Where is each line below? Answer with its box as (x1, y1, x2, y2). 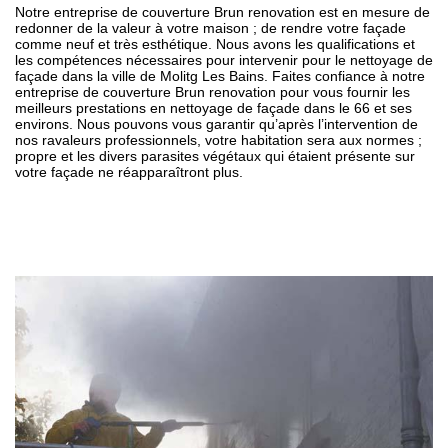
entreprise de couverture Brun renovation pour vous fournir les (15, 84, 410, 101)
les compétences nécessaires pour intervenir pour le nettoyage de (15, 52, 433, 69)
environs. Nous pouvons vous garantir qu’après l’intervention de (15, 116, 418, 133)
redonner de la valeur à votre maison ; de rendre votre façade (15, 20, 406, 37)
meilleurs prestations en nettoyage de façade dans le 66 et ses (15, 100, 412, 117)
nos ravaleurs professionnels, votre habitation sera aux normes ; (15, 132, 422, 149)
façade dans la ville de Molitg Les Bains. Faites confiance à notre (15, 68, 425, 85)
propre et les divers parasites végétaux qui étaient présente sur (15, 148, 415, 165)
